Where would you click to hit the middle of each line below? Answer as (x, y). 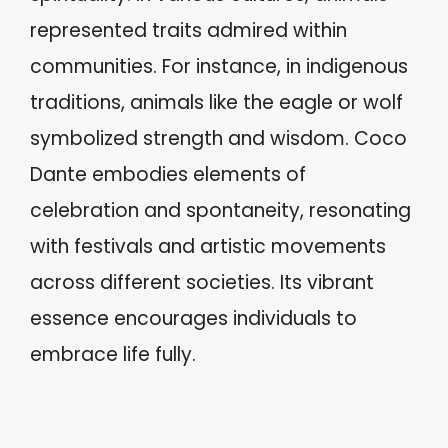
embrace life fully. (113, 354)
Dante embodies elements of (168, 174)
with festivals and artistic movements (208, 246)
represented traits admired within (188, 30)
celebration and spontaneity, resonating (220, 210)
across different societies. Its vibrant (202, 282)
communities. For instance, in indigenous (219, 66)
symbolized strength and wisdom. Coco (218, 138)
